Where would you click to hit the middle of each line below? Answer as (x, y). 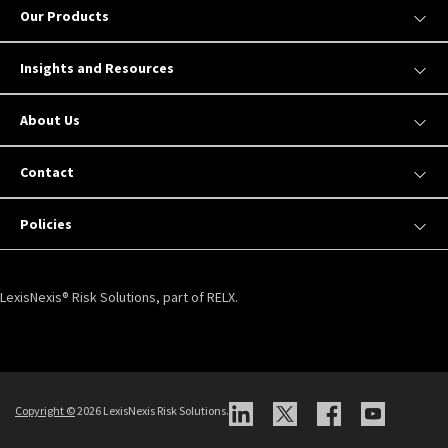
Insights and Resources (97, 67)
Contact (47, 171)
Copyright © (45, 410)
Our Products (64, 15)
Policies (46, 223)
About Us (50, 119)
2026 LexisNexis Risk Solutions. (152, 410)
